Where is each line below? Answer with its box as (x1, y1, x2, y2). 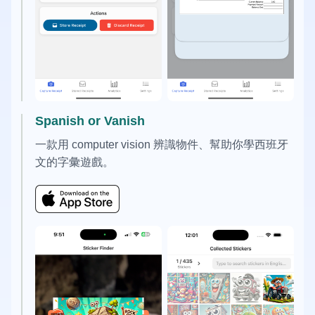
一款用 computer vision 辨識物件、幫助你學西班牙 (35, 138, 289, 150)
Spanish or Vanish (35, 113, 146, 128)
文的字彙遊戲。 (35, 155, 115, 168)
